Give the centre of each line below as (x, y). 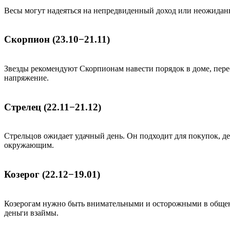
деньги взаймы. (31, 213)
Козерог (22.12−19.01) (52, 175)
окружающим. (29, 145)
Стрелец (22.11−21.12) (53, 107)
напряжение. (26, 78)
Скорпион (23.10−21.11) (57, 40)
